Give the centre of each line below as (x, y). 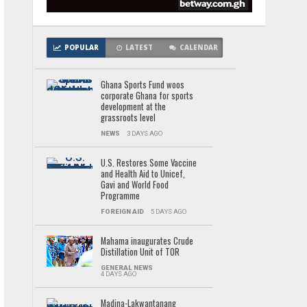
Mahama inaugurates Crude (147, 241)
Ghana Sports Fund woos (142, 85)
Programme (120, 196)
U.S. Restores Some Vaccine (148, 163)
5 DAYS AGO (168, 211)
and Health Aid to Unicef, (143, 174)
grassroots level (128, 118)
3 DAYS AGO (144, 133)
